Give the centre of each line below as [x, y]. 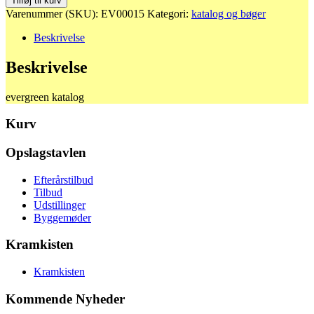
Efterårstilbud [63, 179]
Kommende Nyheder [65, 299]
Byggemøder [62, 217]
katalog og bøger [228, 13]
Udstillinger [60, 205]
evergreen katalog [45, 97]
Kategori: [169, 13]
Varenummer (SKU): [53, 13]
